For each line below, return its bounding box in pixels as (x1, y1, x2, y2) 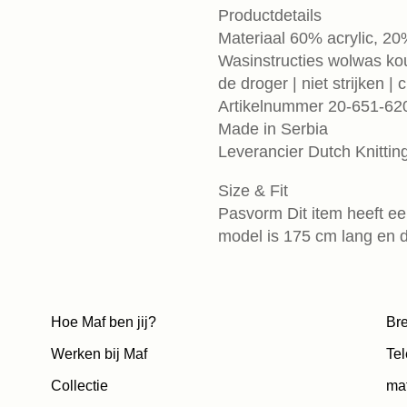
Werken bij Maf (50, 346, 147, 362)
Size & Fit (218, 182, 289, 201)
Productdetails (218, 6, 323, 25)
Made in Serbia (218, 120, 329, 139)
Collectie (50, 378, 108, 394)
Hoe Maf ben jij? (50, 314, 156, 331)
